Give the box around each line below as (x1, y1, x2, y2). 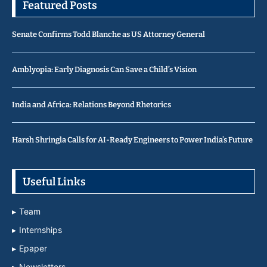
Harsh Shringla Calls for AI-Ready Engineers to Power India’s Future (12, 135, 253, 145)
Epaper (19, 243, 47, 254)
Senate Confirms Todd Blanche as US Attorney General (12, 30, 206, 39)
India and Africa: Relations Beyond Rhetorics (12, 100, 171, 110)
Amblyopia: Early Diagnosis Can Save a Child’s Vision (12, 65, 197, 74)
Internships (19, 225, 62, 235)
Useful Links (23, 175, 86, 189)
